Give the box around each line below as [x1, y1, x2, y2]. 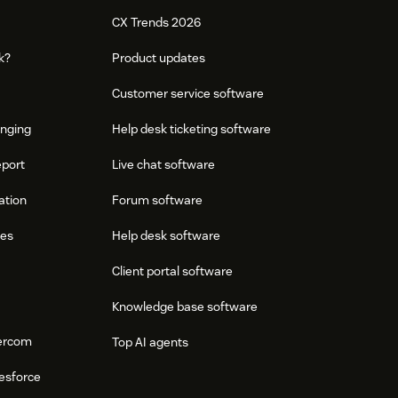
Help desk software [111, 227, 220, 244]
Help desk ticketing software [111, 121, 271, 138]
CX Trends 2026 [111, 14, 201, 31]
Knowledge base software [111, 298, 258, 315]
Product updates [111, 50, 205, 67]
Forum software [111, 192, 203, 209]
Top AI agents [111, 334, 188, 351]
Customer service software [111, 85, 264, 102]
